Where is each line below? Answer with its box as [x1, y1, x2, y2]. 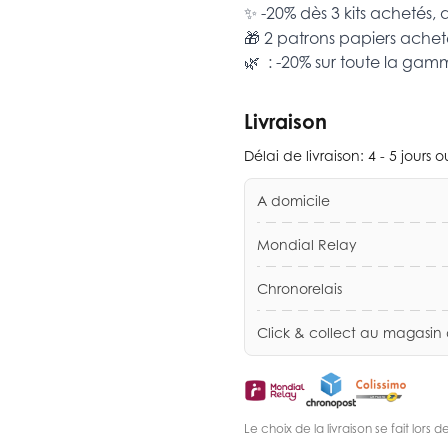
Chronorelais [257, 279, 342, 297]
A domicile [257, 191, 330, 209]
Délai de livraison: [244, 146, 368, 164]
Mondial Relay [257, 235, 357, 253]
